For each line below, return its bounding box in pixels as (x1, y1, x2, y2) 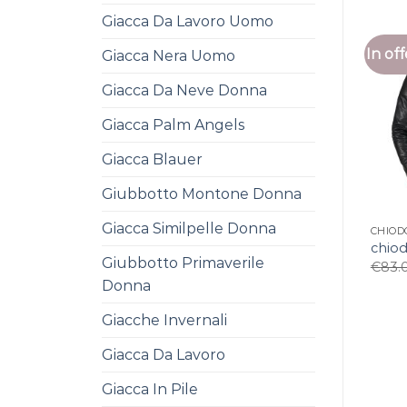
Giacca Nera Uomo (102, 47, 235, 65)
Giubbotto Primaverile (102, 254, 264, 272)
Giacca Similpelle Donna (102, 220, 276, 237)
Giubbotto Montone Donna (102, 185, 302, 203)
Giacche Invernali (102, 312, 227, 329)
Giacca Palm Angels (102, 116, 244, 134)
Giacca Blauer (102, 151, 203, 168)
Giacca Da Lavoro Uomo (102, 13, 273, 30)
